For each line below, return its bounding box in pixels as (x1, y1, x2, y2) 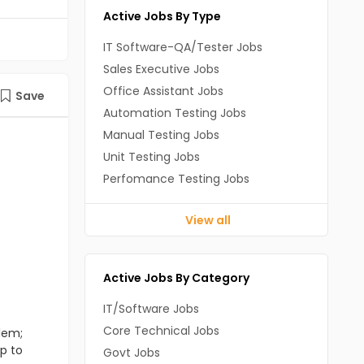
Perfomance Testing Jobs (102, 171, 249, 187)
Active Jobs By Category (102, 270, 249, 286)
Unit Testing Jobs (102, 149, 200, 165)
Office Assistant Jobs (102, 83, 223, 99)
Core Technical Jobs (102, 323, 219, 339)
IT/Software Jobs (102, 301, 199, 317)
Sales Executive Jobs (102, 61, 219, 77)
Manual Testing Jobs (102, 127, 219, 143)
